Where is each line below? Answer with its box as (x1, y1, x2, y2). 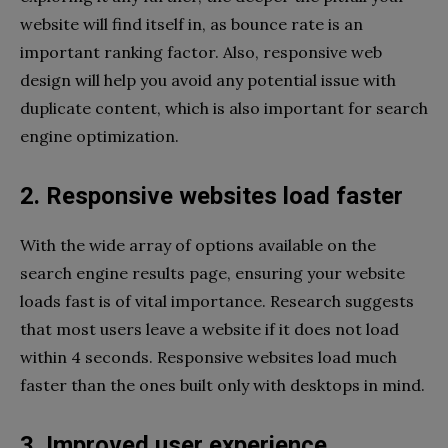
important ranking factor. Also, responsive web (20, 42, 382, 63)
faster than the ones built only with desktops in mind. (20, 375, 425, 396)
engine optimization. (20, 126, 179, 147)
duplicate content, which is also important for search (20, 98, 428, 119)
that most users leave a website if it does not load (20, 319, 399, 340)
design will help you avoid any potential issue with (20, 70, 396, 91)
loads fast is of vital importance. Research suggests (20, 291, 414, 312)
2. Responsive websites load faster (20, 182, 403, 211)
